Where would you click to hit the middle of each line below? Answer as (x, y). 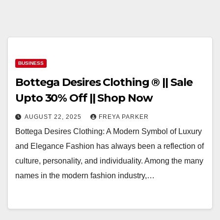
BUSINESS (31, 63)
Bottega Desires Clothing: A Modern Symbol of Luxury (109, 131)
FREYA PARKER (124, 117)
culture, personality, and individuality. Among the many (109, 161)
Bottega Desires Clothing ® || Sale (104, 82)
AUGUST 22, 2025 (54, 117)
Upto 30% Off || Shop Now (84, 98)
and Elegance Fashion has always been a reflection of (110, 146)
